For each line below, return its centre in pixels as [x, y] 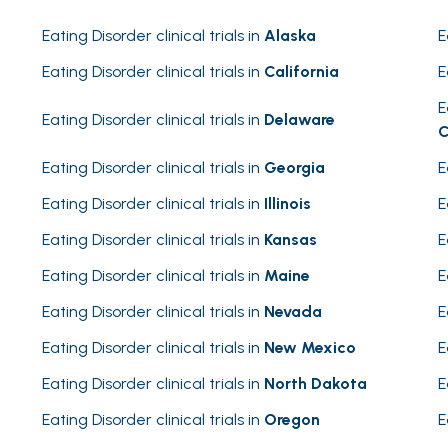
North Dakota [315, 383]
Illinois [287, 203]
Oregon [292, 419]
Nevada [293, 311]
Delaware [299, 119]
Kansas [290, 239]
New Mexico [310, 347]
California [301, 71]
